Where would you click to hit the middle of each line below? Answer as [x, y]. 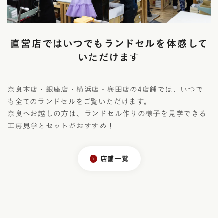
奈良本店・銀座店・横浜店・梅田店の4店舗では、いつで [105, 90]
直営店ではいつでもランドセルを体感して [109, 44]
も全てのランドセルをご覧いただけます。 [79, 102]
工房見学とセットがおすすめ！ [61, 126]
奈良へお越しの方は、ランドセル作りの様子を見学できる [107, 114]
